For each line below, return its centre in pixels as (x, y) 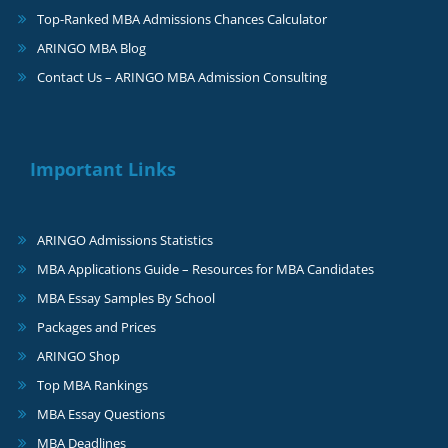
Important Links (103, 169)
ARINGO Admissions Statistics (125, 240)
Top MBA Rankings (92, 385)
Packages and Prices (96, 327)
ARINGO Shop (78, 356)
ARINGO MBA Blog (91, 48)
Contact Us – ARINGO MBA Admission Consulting (182, 77)
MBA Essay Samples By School (126, 298)
